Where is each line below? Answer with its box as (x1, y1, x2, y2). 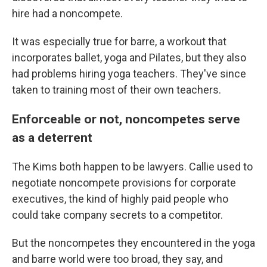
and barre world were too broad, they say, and (12, 253, 223, 265)
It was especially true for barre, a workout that (12, 35, 226, 48)
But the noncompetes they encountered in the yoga (12, 237, 255, 249)
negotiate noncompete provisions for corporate (12, 176, 236, 189)
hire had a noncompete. (12, 7, 123, 20)
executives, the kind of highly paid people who (12, 193, 228, 205)
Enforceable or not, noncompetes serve (12, 111, 240, 126)
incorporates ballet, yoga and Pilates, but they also (12, 51, 246, 64)
